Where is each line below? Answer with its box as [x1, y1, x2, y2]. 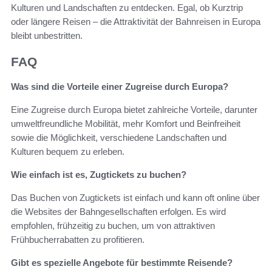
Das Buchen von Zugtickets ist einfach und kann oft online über [11, 192, 260, 203]
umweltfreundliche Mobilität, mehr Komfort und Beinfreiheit [11, 118, 240, 129]
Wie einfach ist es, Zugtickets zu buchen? [11, 169, 186, 180]
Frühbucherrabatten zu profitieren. [11, 234, 144, 245]
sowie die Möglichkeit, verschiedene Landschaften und [11, 132, 226, 143]
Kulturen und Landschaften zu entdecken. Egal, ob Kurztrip [11, 2, 243, 13]
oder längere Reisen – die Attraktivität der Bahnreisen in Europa [11, 16, 260, 27]
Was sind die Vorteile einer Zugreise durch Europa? [11, 81, 228, 92]
